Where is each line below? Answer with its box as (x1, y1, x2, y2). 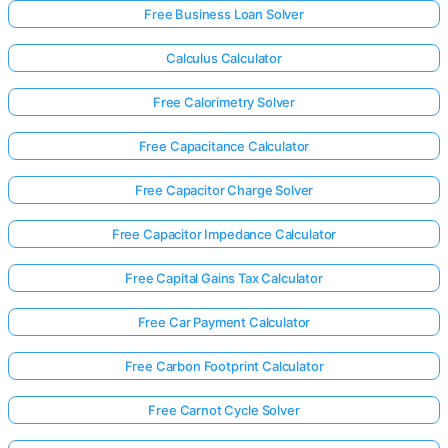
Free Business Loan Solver (144, 5, 304, 22)
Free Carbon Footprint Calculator (124, 357, 324, 374)
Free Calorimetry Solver (152, 93, 296, 110)
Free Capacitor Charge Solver (134, 181, 314, 198)
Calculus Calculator (166, 49, 282, 66)
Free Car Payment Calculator (137, 313, 311, 330)
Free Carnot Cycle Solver (148, 401, 300, 418)
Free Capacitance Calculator (138, 137, 310, 154)
